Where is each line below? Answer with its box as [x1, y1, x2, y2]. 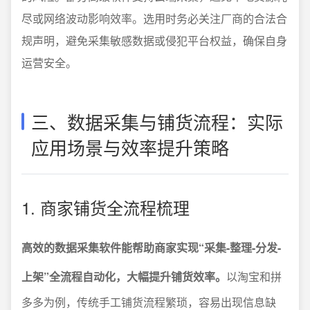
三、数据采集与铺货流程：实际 [31, 108, 283, 134]
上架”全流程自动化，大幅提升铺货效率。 [21, 268, 226, 284]
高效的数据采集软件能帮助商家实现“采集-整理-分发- [21, 239, 281, 255]
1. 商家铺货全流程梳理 [21, 194, 190, 219]
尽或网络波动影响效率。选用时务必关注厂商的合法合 [21, 10, 287, 26]
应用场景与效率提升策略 [31, 134, 229, 160]
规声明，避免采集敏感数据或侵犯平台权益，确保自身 [21, 32, 287, 48]
